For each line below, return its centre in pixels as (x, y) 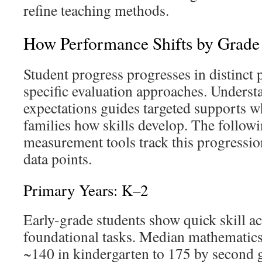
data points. (58, 158)
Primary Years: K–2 (86, 190)
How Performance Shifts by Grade (142, 43)
